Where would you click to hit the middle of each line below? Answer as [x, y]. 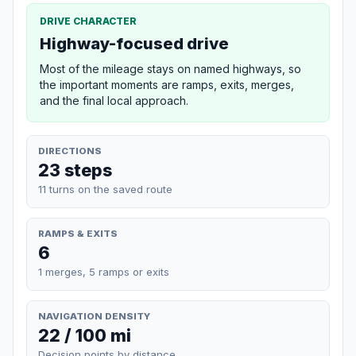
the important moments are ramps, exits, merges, [167, 84]
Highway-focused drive [134, 43]
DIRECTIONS [70, 151]
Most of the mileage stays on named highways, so [170, 68]
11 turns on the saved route [105, 189]
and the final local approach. [114, 100]
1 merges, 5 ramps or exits [104, 271]
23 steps [75, 170]
